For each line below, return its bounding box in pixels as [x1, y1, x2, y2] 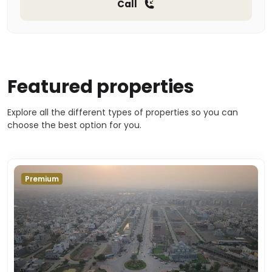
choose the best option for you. [7, 118, 141, 131]
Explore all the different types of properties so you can [7, 106, 238, 118]
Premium [25, 173, 59, 184]
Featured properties [7, 73, 194, 100]
